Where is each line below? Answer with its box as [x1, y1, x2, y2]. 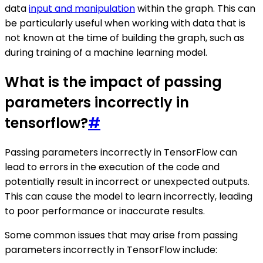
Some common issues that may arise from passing [5, 228, 238, 242]
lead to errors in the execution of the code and [5, 160, 220, 174]
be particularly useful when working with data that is [5, 16, 245, 31]
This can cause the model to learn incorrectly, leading [5, 190, 252, 204]
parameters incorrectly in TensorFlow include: [5, 243, 217, 257]
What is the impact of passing [5, 72, 222, 92]
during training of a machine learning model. [5, 46, 207, 60]
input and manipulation [29, 2, 135, 16]
